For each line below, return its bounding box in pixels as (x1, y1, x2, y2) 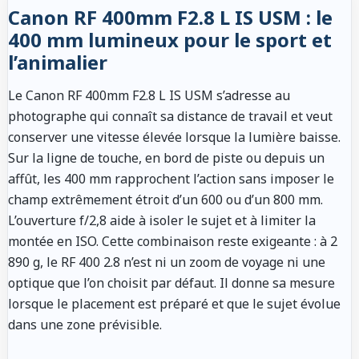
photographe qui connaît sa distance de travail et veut (8, 107, 333, 125)
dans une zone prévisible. (8, 315, 162, 333)
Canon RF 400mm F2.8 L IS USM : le (8, 3, 333, 30)
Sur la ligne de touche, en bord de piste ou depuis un (8, 148, 325, 167)
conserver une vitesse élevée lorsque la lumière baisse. (8, 127, 341, 146)
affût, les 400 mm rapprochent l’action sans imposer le (8, 169, 334, 188)
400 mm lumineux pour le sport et (8, 26, 332, 53)
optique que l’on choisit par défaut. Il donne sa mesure (8, 273, 335, 292)
